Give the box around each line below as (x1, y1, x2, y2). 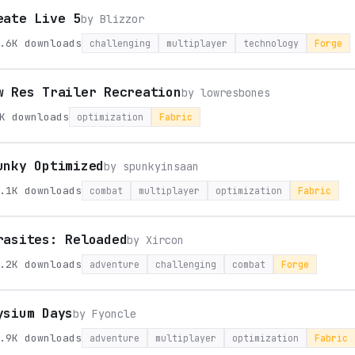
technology (243, 37, 299, 49)
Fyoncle (92, 307, 137, 321)
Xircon (146, 233, 185, 247)
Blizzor (99, 12, 144, 26)
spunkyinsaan (123, 159, 200, 174)
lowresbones (200, 86, 270, 100)
